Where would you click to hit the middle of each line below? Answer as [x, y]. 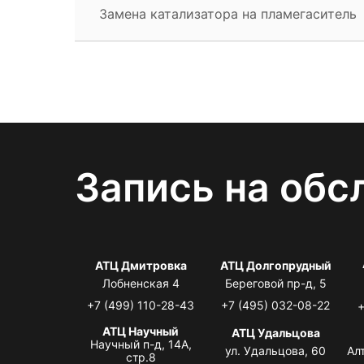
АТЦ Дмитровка [141, 265]
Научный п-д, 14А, [141, 344]
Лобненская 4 [141, 283]
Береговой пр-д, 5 [275, 283]
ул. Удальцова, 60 [276, 350]
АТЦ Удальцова [275, 332]
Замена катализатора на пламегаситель [228, 13]
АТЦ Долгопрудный [275, 265]
